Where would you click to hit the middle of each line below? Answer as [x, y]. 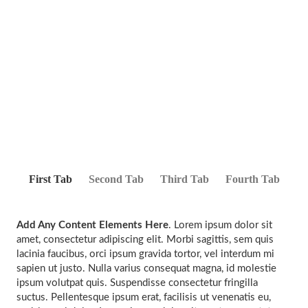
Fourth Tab [252, 179]
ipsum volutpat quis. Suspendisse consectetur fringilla [137, 283]
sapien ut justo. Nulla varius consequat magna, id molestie [146, 269]
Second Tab [116, 179]
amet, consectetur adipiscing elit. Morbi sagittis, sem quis [145, 240]
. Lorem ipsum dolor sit [220, 225]
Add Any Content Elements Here [92, 225]
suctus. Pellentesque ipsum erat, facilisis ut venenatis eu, [144, 298]
